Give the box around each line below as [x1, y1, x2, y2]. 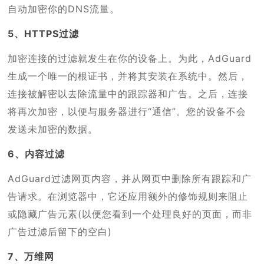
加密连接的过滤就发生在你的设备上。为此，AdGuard [8, 52, 252, 64]
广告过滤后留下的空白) [8, 225, 113, 237]
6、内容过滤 [8, 147, 65, 160]
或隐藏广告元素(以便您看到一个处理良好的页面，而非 [8, 207, 253, 220]
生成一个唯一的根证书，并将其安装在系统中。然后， [8, 70, 249, 82]
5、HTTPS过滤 [8, 27, 80, 39]
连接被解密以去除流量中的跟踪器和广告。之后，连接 [8, 87, 249, 100]
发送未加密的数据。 [8, 123, 98, 135]
